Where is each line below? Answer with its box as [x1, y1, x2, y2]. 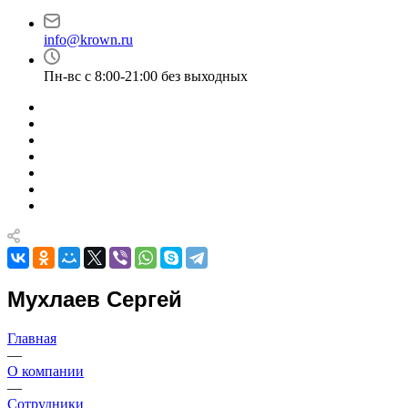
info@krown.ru [44, 32, 133, 47]
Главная [7, 330, 56, 346]
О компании [7, 362, 84, 379]
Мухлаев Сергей [7, 286, 182, 311]
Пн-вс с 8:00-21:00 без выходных [44, 68, 248, 84]
